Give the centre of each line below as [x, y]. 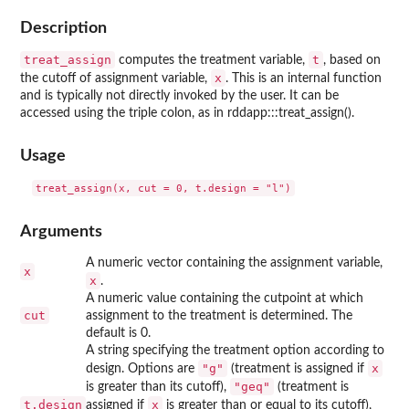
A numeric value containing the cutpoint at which [225, 298]
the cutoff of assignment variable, [115, 78]
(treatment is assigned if [298, 368]
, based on [352, 60]
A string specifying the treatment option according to [235, 350]
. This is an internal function [304, 78]
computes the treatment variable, [212, 60]
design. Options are [142, 368]
